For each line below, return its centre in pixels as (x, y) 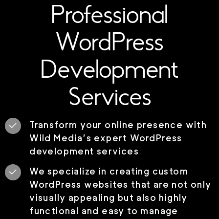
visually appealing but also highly (109, 197)
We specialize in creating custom (109, 171)
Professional (109, 15)
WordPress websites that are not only (120, 184)
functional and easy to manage (104, 210)
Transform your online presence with (118, 124)
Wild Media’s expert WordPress (106, 138)
